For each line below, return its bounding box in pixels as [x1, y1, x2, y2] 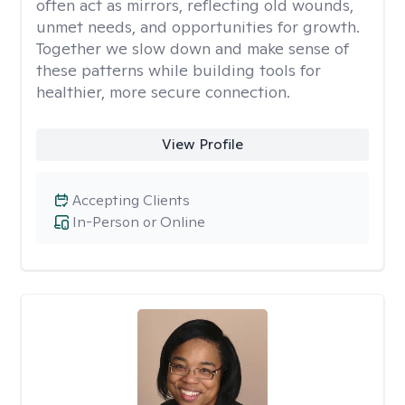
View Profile [161, 135, 243, 154]
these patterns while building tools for [36, 60, 321, 80]
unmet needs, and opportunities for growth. [36, 16, 360, 37]
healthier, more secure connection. [36, 81, 290, 102]
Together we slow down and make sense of [36, 38, 349, 59]
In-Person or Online [72, 212, 205, 231]
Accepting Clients [72, 191, 190, 210]
